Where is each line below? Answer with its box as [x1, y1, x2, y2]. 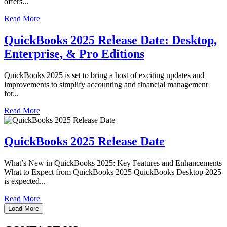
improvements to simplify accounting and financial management [4, 80, 208, 89]
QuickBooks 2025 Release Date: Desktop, [4, 33, 217, 47]
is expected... [4, 176, 46, 185]
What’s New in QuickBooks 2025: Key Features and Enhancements [4, 158, 222, 167]
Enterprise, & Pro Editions [4, 47, 144, 61]
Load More [8, 204, 39, 212]
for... [4, 89, 19, 98]
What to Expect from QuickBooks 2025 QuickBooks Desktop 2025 [4, 167, 221, 176]
